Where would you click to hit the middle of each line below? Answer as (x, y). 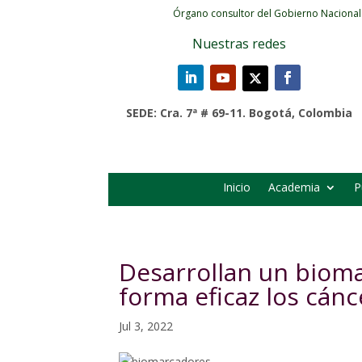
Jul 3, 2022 (146, 326)
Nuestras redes (239, 44)
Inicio (237, 187)
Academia (294, 187)
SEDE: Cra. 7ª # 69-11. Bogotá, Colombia (239, 113)
